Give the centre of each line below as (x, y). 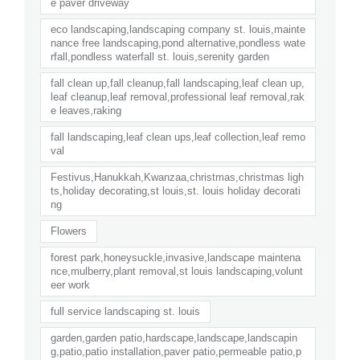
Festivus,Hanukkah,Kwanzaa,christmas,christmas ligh (177, 177)
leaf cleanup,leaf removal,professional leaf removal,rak (178, 96)
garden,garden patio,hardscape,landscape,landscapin (174, 337)
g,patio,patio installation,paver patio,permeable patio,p (176, 351)
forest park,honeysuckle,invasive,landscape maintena (176, 257)
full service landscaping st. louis (125, 311)
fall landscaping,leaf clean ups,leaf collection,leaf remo (178, 137)
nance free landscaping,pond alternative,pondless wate (178, 43)
